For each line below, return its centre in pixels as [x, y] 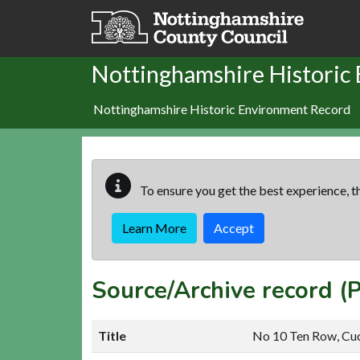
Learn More [154, 227]
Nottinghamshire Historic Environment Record [222, 108]
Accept [234, 227]
